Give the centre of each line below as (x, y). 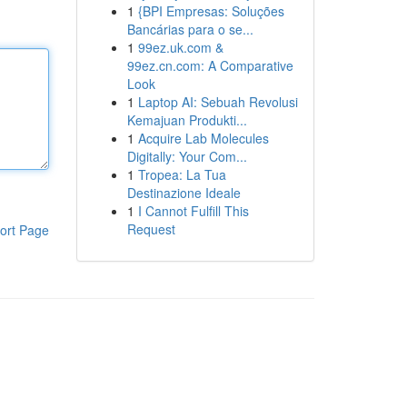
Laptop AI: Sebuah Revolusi (218, 102)
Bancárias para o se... (190, 29)
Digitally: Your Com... (187, 156)
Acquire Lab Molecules (203, 138)
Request (151, 229)
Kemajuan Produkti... (187, 120)
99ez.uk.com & (180, 47)
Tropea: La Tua (182, 174)
